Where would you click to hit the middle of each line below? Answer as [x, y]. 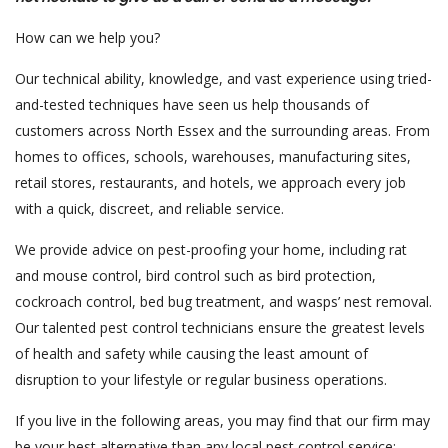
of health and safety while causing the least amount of [191, 353]
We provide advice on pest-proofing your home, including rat [211, 249]
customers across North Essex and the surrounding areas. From [222, 130]
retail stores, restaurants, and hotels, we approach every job [210, 182]
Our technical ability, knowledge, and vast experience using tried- [223, 78]
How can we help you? [87, 37]
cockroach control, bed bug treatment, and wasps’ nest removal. [223, 301]
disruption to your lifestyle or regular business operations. [201, 379]
